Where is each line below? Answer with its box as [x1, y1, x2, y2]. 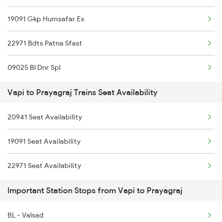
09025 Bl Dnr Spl [7, 63, 60, 72]
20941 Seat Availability [7, 112, 82, 122]
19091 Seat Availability [7, 137, 81, 146]
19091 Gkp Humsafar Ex [7, 14, 85, 24]
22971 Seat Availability [7, 161, 81, 170]
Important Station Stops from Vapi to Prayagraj [7, 185, 182, 196]
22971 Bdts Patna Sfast [7, 39, 82, 48]
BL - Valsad [7, 211, 44, 220]
